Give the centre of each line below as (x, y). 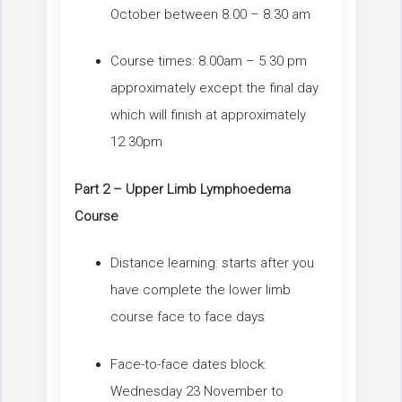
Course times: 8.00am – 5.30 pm (209, 61)
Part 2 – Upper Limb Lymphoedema (183, 189)
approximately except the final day (214, 88)
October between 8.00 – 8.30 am (210, 14)
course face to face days (188, 317)
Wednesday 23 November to (197, 391)
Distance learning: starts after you (212, 263)
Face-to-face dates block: (188, 364)
